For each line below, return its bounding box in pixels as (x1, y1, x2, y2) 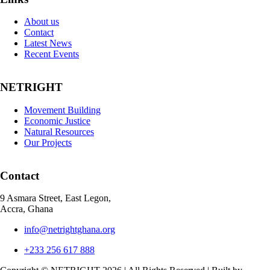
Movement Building (24, 104, 101, 115)
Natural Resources (24, 126, 94, 137)
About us (24, 16, 59, 27)
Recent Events (24, 49, 79, 60)
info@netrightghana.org (24, 224, 115, 235)
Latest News (24, 38, 72, 49)
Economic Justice (24, 115, 90, 126)
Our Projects (24, 137, 72, 148)
